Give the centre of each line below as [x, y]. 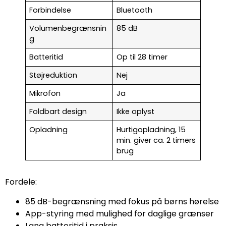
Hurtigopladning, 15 [151, 130]
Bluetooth [135, 10]
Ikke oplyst [136, 112]
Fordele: [21, 182]
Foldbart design [58, 112]
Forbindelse [50, 10]
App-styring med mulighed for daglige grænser [120, 213]
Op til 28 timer [142, 57]
